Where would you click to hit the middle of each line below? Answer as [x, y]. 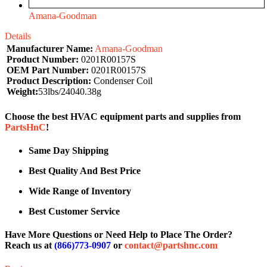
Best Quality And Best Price [85, 171]
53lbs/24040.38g [70, 91]
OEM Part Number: [48, 70]
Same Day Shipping [69, 151]
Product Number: [43, 59]
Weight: [22, 91]
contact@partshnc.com [171, 246]
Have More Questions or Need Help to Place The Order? [119, 235]
